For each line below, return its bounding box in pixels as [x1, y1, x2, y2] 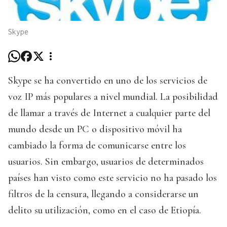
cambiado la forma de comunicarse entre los [8, 139, 186, 152]
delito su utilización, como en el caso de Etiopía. [8, 204, 201, 217]
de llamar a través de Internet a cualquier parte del [8, 107, 210, 120]
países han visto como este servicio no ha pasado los [8, 172, 217, 184]
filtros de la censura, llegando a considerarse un [8, 188, 199, 201]
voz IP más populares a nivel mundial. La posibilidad [8, 91, 218, 103]
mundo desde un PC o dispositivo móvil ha [8, 123, 182, 136]
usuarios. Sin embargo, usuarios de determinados [8, 156, 204, 168]
